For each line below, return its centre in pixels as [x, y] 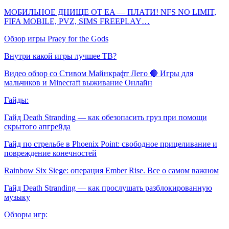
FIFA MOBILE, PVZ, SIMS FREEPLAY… [77, 21]
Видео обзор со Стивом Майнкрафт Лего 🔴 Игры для [99, 73]
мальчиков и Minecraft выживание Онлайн [78, 82]
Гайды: [16, 100]
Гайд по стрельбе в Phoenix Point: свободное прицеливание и [111, 144]
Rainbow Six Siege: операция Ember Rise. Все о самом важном [111, 170]
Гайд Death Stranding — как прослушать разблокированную [108, 188]
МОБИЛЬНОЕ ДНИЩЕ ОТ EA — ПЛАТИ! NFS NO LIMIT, [110, 12]
